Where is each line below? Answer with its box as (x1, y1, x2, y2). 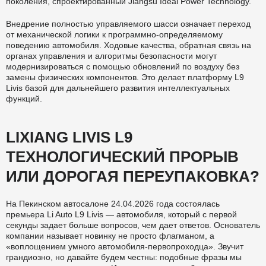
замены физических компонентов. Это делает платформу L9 (6, 72, 244, 82)
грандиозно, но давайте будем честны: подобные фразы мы (6, 252, 242, 262)
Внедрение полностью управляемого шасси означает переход (6, 18, 251, 28)
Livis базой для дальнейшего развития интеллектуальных (6, 83, 230, 93)
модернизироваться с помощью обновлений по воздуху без (6, 61, 239, 71)
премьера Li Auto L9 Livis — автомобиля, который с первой (6, 209, 237, 219)
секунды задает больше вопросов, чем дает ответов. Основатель (6, 220, 260, 230)
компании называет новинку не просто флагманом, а (6, 230, 214, 240)
